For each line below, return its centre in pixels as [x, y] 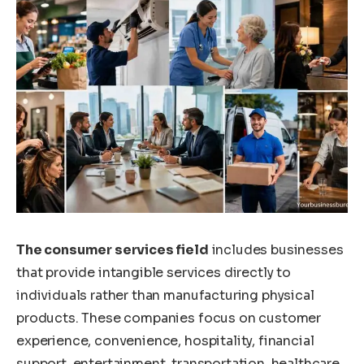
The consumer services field [113, 249]
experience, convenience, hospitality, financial [165, 340]
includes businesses [276, 249]
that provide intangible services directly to [154, 272]
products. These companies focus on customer [169, 318]
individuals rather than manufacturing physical [165, 295]
